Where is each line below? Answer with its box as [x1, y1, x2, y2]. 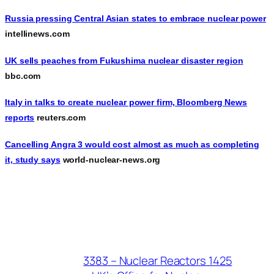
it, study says [5, 154, 61, 165]
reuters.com [34, 113, 86, 123]
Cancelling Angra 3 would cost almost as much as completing [5, 139, 260, 149]
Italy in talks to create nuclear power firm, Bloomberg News [5, 97, 248, 108]
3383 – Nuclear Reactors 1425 [83, 253, 232, 269]
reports [5, 113, 35, 123]
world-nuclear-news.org [60, 154, 161, 165]
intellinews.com [5, 29, 70, 39]
